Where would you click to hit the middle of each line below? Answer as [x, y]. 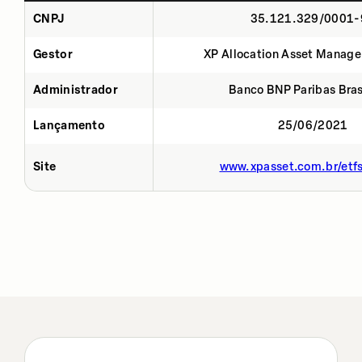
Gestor [53, 54]
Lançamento [69, 125]
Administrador [76, 90]
